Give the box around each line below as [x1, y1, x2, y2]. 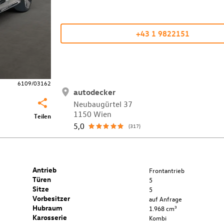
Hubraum [32, 202, 62, 212]
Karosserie [32, 212, 67, 222]
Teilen [33, 111, 51, 120]
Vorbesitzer [32, 193, 70, 203]
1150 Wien [73, 108, 112, 119]
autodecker [73, 86, 116, 97]
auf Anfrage [148, 194, 182, 203]
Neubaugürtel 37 [73, 98, 133, 109]
